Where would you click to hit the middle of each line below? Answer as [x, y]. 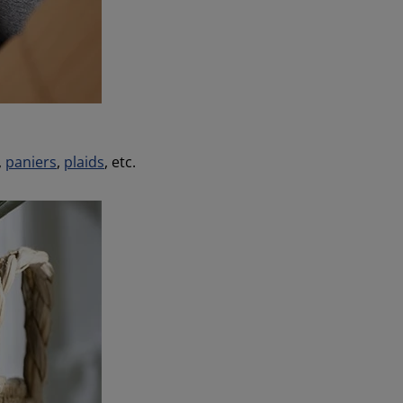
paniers [31, 161]
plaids [84, 161]
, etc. [120, 161]
